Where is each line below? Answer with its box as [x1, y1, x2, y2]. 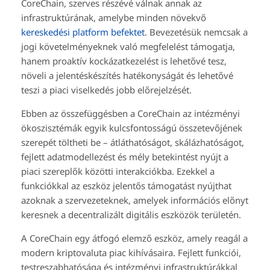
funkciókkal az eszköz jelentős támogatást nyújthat [21, 179, 231, 192]
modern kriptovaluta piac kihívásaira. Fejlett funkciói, [21, 246, 241, 259]
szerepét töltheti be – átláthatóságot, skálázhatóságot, [21, 136, 244, 148]
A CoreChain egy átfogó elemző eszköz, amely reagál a [21, 231, 248, 244]
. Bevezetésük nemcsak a [145, 25, 248, 38]
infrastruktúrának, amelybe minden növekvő [21, 11, 206, 24]
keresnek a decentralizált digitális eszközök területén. [21, 208, 241, 221]
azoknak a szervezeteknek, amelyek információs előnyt [21, 193, 248, 206]
